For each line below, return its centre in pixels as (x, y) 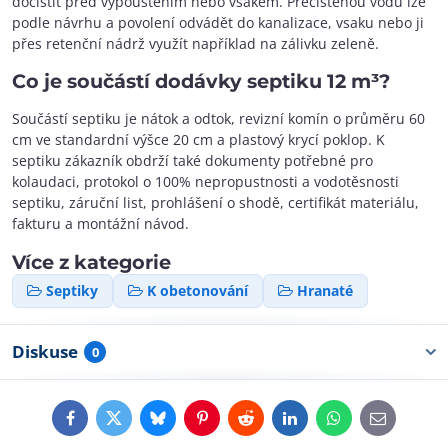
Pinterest (230, 423)
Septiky (72, 290)
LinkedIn (317, 423)
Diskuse (45, 351)
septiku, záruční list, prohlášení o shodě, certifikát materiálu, (215, 202)
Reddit (266, 423)
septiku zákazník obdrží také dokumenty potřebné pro (192, 160)
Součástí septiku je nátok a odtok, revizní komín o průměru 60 (218, 118)
